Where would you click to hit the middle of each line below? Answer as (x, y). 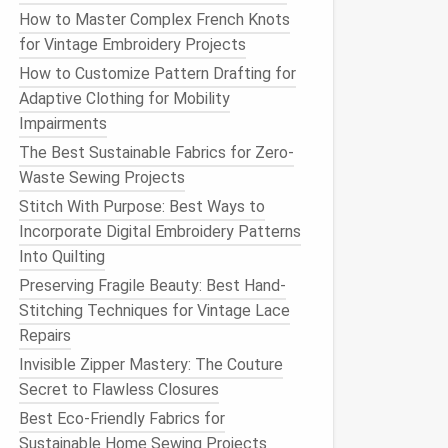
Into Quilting (62, 256)
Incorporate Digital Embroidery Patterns (160, 231)
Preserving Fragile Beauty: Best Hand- (152, 285)
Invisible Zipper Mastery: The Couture (151, 364)
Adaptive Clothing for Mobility (124, 98)
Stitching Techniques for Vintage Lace (154, 310)
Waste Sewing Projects (102, 177)
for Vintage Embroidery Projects (132, 44)
